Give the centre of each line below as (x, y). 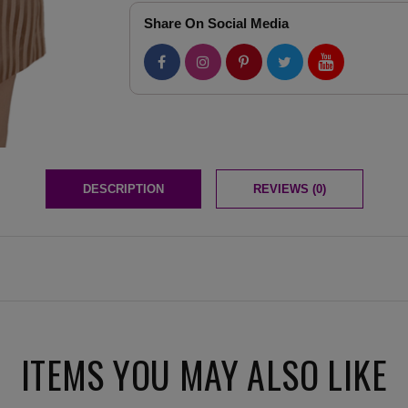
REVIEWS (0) (289, 189)
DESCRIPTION (123, 189)
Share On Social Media (216, 23)
